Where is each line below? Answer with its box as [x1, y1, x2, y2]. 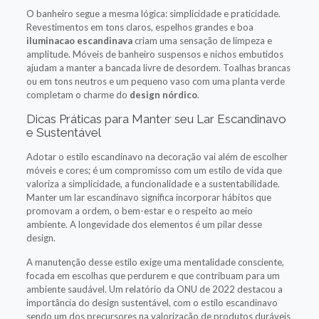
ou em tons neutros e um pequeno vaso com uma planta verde [26, 75, 285, 87]
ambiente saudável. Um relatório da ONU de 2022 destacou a [26, 283, 283, 295]
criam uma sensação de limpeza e [132, 34, 272, 46]
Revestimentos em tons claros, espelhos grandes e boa [26, 21, 253, 33]
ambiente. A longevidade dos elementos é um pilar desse [26, 218, 262, 230]
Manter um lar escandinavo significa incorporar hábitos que [26, 191, 271, 203]
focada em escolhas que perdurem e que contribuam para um [26, 269, 280, 281]
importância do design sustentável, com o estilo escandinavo [26, 296, 278, 308]
